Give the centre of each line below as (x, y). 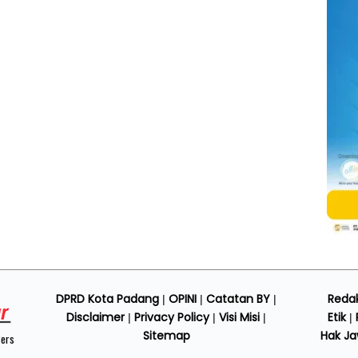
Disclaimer (95, 318)
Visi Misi (239, 318)
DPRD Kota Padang (107, 299)
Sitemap (166, 336)
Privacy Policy (172, 318)
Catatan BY (238, 299)
